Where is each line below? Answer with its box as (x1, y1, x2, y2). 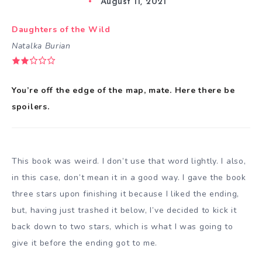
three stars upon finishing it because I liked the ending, (12, 188, 239, 200)
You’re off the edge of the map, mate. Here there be (12, 85, 235, 96)
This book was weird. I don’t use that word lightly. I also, (12, 156, 246, 167)
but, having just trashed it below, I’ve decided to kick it (12, 205, 237, 216)
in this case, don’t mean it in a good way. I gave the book (12, 172, 246, 184)
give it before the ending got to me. (12, 237, 158, 249)
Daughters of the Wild (12, 23, 111, 35)
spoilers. (12, 101, 50, 113)
